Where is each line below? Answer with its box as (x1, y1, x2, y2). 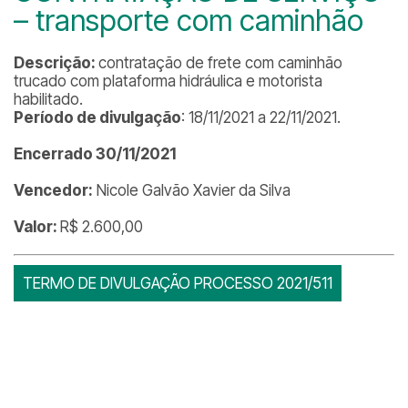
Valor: (14, 218, 60, 236)
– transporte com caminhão (14, 3, 363, 38)
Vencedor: (14, 181, 93, 199)
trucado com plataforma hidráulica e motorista (14, 72, 322, 90)
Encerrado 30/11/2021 (14, 145, 176, 163)
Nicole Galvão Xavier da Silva (93, 181, 291, 199)
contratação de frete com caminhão (98, 54, 342, 72)
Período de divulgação (14, 108, 181, 127)
